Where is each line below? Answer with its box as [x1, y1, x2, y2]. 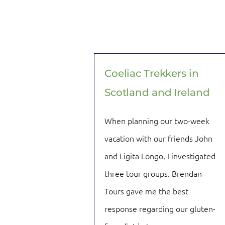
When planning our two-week [104, 115, 209, 126]
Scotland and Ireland [104, 86, 210, 98]
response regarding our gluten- [104, 202, 215, 214]
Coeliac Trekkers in [104, 67, 199, 79]
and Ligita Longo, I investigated [104, 150, 215, 161]
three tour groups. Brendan [104, 167, 202, 179]
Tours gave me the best [104, 185, 188, 196]
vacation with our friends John [104, 132, 212, 144]
